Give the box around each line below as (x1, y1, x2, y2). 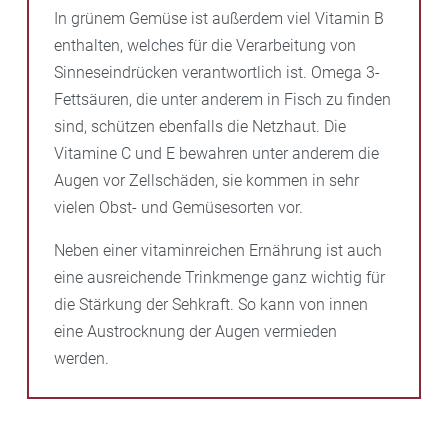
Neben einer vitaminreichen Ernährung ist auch (54, 240, 382, 260)
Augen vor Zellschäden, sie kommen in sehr (54, 170, 359, 190)
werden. (54, 348, 109, 368)
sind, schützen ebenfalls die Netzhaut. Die (54, 116, 346, 136)
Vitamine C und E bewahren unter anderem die (54, 143, 379, 163)
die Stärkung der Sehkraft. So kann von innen (54, 294, 368, 314)
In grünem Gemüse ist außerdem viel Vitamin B (54, 8, 384, 28)
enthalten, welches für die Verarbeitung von (54, 35, 356, 55)
